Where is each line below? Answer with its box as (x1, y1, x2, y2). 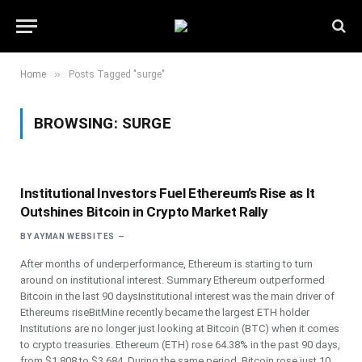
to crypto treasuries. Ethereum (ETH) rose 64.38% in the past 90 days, (20, 339, 340, 351)
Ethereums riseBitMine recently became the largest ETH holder (20, 306, 309, 318)
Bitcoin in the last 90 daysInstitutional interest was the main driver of (20, 290, 335, 302)
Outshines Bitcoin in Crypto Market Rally (20, 204, 268, 220)
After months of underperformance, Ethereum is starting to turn (20, 258, 313, 270)
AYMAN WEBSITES (34, 232, 115, 241)
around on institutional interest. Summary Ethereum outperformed (20, 274, 325, 286)
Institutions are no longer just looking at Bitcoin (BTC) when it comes (20, 322, 339, 335)
